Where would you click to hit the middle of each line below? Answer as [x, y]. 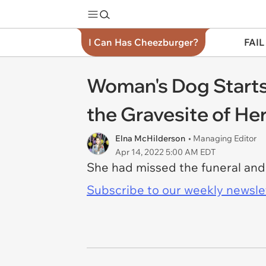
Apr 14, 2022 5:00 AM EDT [165, 152]
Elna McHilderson [150, 138]
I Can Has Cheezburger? [143, 42]
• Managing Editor [222, 138]
